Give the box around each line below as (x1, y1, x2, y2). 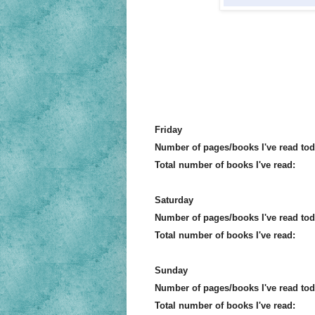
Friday (154, 124, 182, 136)
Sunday (154, 265, 188, 276)
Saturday (154, 195, 193, 206)
